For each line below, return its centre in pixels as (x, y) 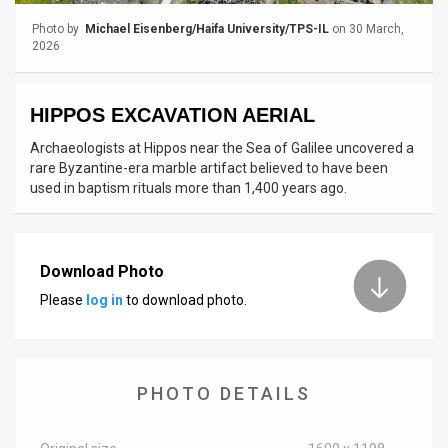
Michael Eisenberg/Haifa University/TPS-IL (205, 29)
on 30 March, (366, 29)
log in (104, 299)
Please (63, 299)
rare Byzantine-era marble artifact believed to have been (209, 168)
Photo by (57, 29)
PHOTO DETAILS (224, 394)
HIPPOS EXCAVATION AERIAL (172, 115)
